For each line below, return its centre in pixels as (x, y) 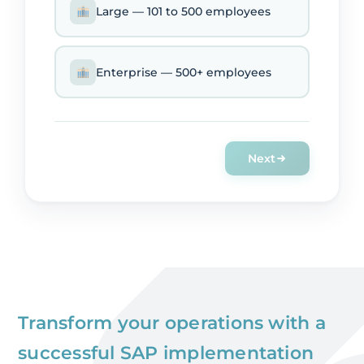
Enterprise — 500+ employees (184, 72)
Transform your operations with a (172, 323)
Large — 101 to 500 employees (184, 11)
